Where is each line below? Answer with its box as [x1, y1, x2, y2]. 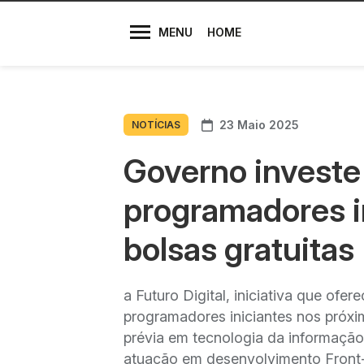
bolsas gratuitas [123, 229, 354, 269]
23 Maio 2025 [219, 117, 299, 132]
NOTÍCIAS [132, 119, 180, 131]
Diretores [123, 16, 173, 30]
